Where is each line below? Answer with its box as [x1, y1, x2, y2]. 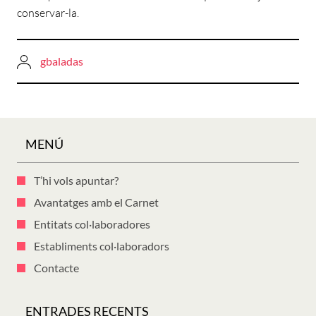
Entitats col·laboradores [34, 217, 150, 231]
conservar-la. [17, 5, 79, 20]
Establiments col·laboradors [34, 239, 169, 253]
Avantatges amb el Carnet [34, 195, 159, 209]
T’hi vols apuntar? [34, 174, 119, 188]
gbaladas [40, 54, 83, 68]
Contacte [34, 261, 79, 275]
